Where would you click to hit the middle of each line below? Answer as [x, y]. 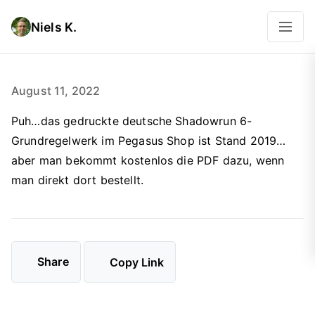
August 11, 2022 [56, 91]
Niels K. [54, 27]
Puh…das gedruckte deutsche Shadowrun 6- [132, 121]
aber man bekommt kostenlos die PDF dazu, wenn [148, 160]
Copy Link [136, 262]
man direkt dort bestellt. [78, 180]
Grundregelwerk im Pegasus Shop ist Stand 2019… [149, 141]
